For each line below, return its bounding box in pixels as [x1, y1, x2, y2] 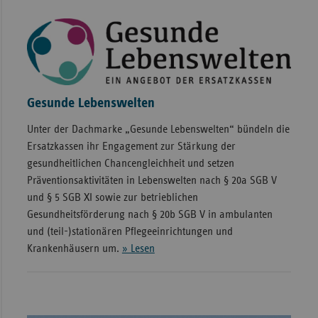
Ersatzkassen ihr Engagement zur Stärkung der [26, 140, 236, 152]
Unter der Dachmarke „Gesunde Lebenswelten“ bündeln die [26, 123, 290, 135]
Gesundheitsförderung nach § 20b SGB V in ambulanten [26, 208, 273, 220]
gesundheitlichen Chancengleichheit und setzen [26, 157, 234, 169]
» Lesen [121, 242, 155, 254]
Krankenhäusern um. [26, 242, 122, 254]
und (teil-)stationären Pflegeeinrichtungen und [26, 225, 233, 237]
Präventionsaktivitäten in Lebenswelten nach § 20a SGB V [26, 174, 277, 186]
